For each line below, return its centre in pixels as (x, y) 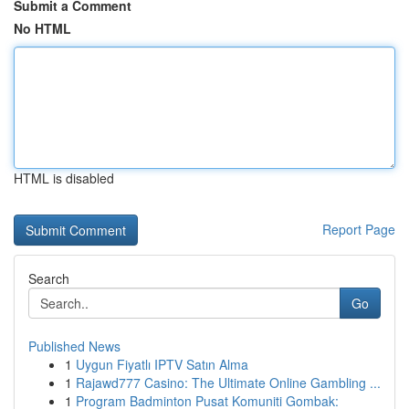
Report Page (359, 229)
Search (49, 278)
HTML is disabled (64, 178)
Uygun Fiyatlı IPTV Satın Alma (162, 364)
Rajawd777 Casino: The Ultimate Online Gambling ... (228, 383)
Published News (74, 346)
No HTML (42, 28)
